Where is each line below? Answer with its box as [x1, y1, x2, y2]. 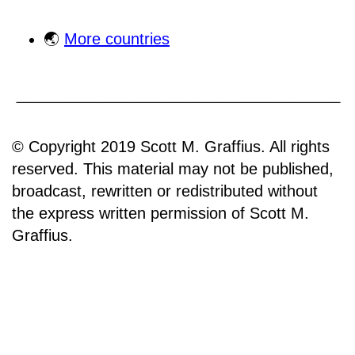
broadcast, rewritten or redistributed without [12, 181, 318, 200]
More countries [64, 30, 170, 48]
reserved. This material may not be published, [12, 159, 334, 177]
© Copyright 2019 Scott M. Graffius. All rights [12, 137, 330, 155]
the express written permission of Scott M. [12, 204, 309, 222]
